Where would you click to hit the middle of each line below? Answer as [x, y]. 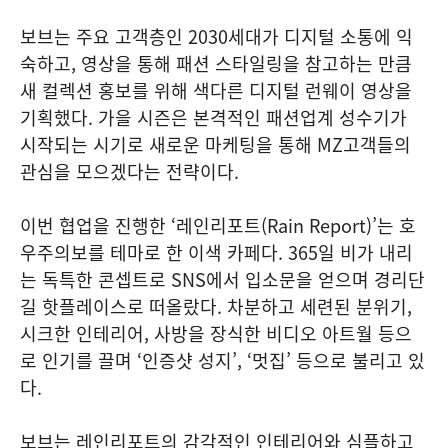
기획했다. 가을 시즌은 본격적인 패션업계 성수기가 [213, 118]
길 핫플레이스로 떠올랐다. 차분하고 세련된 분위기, [216, 307]
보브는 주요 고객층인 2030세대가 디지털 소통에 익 [216, 37]
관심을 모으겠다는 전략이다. [129, 172]
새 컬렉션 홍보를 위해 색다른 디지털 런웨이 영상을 [216, 91]
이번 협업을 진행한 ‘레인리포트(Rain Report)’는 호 [218, 226]
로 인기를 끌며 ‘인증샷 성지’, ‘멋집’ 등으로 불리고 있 [222, 361]
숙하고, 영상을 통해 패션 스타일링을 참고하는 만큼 [216, 64]
